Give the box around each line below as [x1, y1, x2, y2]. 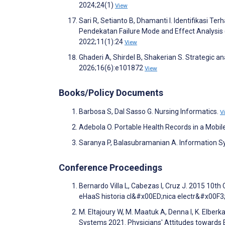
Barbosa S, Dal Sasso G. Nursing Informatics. [79, 107, 220, 116]
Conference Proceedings [59, 162, 162, 173]
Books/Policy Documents [59, 87, 163, 98]
